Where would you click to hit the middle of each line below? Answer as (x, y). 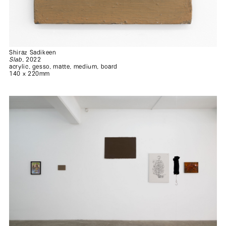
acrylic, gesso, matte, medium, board (63, 67)
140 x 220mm (30, 74)
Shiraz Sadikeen (33, 52)
